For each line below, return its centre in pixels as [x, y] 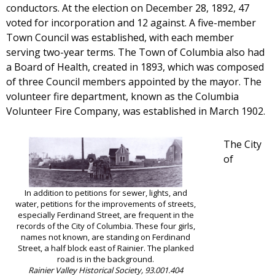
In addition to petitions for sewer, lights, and [106, 193]
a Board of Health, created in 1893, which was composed [135, 67]
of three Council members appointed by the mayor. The [134, 82]
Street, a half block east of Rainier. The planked [106, 248]
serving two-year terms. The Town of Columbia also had [135, 52]
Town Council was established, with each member [120, 38]
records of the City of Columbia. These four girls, [106, 226]
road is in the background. [106, 259]
